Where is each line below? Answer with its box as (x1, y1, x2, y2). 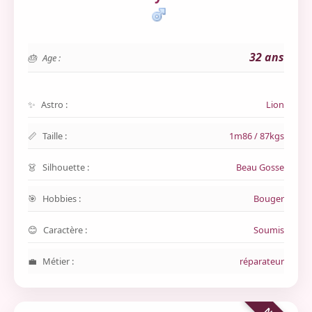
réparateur (240, 255, 284, 267)
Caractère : (43, 224, 87, 236)
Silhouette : (42, 161, 89, 173)
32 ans (249, 49, 284, 65)
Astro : (41, 98, 68, 111)
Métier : (42, 255, 74, 267)
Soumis (253, 224, 284, 236)
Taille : (42, 130, 67, 142)
